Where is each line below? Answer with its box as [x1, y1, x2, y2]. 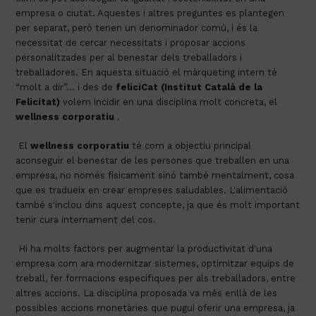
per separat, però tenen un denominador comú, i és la [16, 22, 258, 33]
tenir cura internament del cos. [16, 214, 157, 225]
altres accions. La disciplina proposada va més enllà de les [16, 287, 278, 298]
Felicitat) [16, 96, 61, 107]
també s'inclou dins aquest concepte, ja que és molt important [16, 199, 300, 210]
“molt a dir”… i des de [16, 81, 116, 92]
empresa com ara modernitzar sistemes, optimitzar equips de [16, 257, 295, 269]
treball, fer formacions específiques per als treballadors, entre [16, 272, 296, 284]
